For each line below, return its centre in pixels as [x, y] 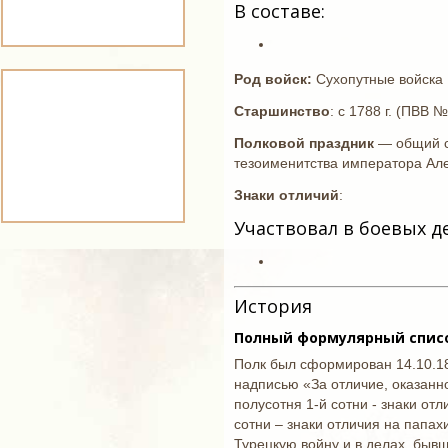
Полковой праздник [304, 143]
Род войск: [273, 79]
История [273, 306]
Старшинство [282, 111]
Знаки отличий [286, 195]
